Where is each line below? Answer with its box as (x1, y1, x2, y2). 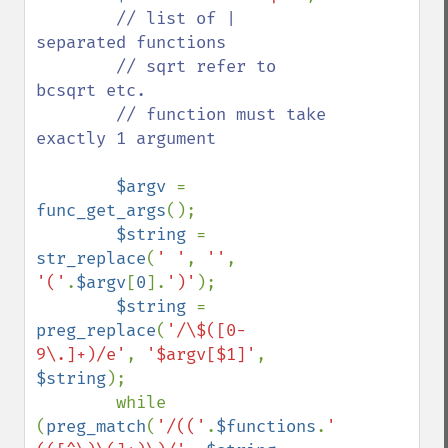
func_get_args (36, 200, 166, 221)
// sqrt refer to (36, 56, 116, 77)
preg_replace (36, 320, 156, 341)
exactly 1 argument (36, 128, 216, 149)
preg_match (46, 416, 146, 437)
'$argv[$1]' (146, 344, 256, 365)
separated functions (36, 32, 226, 53)
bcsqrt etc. (36, 80, 146, 101)
